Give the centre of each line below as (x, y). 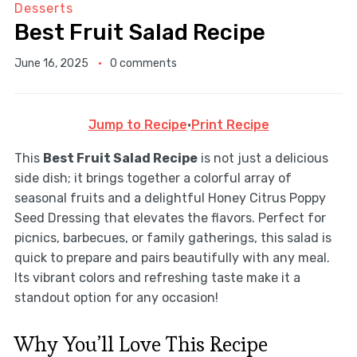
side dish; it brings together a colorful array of (153, 178)
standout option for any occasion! (116, 298)
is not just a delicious (263, 159)
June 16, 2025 (51, 64)
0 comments (143, 64)
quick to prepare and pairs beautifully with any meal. (172, 258)
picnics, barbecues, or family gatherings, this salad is (173, 238)
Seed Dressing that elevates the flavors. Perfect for (170, 218)
